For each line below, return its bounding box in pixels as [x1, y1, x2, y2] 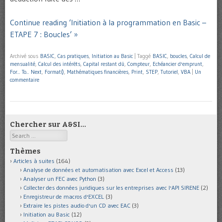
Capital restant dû [83, 60, 124, 67]
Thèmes [10, 147, 41, 156]
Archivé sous [10, 52, 40, 59]
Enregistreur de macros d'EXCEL [23, 192, 104, 200]
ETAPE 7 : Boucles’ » [10, 29, 78, 39]
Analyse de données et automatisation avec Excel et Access [23, 166, 173, 173]
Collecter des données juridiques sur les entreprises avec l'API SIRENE [23, 183, 199, 191]
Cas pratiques [57, 52, 89, 59]
